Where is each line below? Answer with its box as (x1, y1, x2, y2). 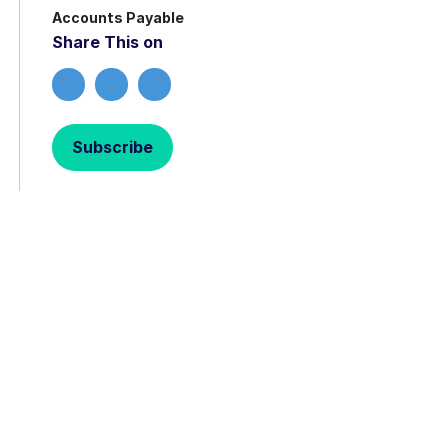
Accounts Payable (52, 8, 184, 26)
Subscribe (72, 137, 153, 158)
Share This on (52, 31, 163, 52)
